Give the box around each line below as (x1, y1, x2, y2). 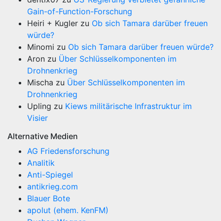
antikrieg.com (27, 182, 78, 191)
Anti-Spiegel (27, 170, 73, 180)
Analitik (27, 158, 55, 168)
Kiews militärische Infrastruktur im (65, 101, 192, 111)
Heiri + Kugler (27, 18, 78, 28)
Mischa (27, 77, 53, 87)
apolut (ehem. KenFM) (27, 205, 109, 215)
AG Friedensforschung (27, 146, 110, 156)
